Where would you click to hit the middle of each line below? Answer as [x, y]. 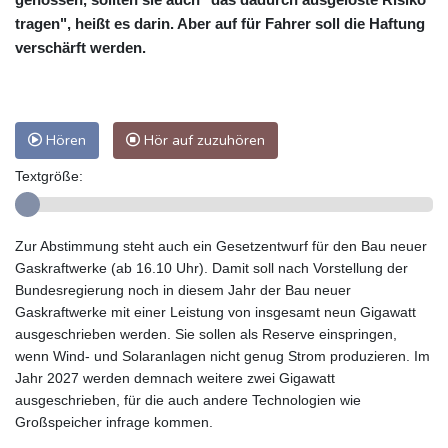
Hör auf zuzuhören [202, 139]
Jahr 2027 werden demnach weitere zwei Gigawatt [175, 377]
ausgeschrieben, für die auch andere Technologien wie [188, 399]
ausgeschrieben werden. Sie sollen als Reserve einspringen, [206, 333]
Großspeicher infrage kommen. [114, 421]
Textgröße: [49, 175]
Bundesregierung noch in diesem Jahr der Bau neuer [183, 289]
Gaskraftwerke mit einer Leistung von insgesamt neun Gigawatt [215, 311]
